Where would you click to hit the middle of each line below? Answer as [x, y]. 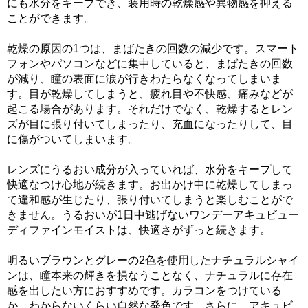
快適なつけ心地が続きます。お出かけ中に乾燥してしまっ [150, 184]
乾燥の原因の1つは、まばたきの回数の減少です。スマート [153, 48]
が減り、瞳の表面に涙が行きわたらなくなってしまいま [144, 78]
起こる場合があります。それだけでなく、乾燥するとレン [150, 109]
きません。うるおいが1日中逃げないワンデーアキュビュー [153, 214]
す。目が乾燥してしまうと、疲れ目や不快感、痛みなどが [150, 93]
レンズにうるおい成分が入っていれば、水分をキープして [150, 169]
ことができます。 [51, 18]
